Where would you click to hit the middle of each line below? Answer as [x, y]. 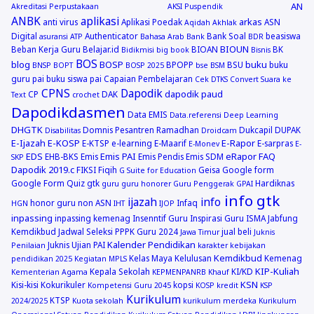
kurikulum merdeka [220, 300]
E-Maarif [171, 143]
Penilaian [29, 245]
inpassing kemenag [93, 218]
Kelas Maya [151, 258]
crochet [86, 94]
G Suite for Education [158, 170]
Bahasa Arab [163, 36]
